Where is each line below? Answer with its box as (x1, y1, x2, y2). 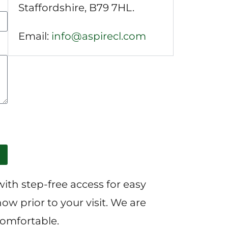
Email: (18, 30, 51, 42)
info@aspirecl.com (51, 30, 146, 42)
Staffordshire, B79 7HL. (18, 1, 134, 14)
